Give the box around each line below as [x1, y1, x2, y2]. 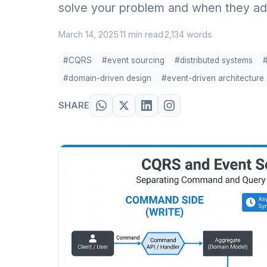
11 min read [119, 29, 163, 39]
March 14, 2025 [58, 29, 119, 39]
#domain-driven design [63, 73, 151, 83]
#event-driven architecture [162, 73, 264, 83]
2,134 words [164, 29, 212, 39]
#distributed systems [175, 55, 253, 65]
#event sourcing [102, 55, 164, 65]
